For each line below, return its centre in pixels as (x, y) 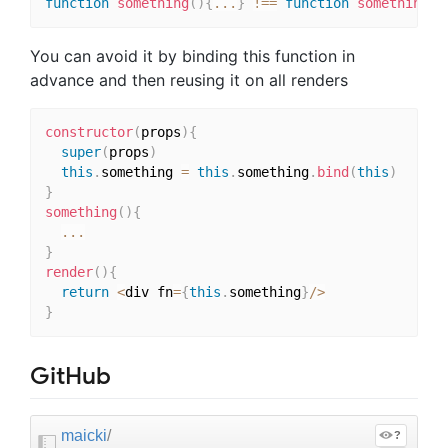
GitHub (70, 375)
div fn (148, 292)
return (84, 292)
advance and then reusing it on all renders (189, 79)
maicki (84, 435)
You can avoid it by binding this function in (192, 55)
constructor (88, 132)
